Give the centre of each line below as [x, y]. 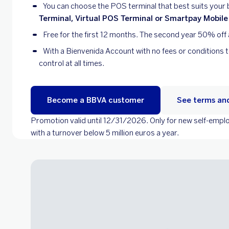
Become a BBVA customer [96, 100]
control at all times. [72, 63]
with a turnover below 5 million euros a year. [105, 133]
